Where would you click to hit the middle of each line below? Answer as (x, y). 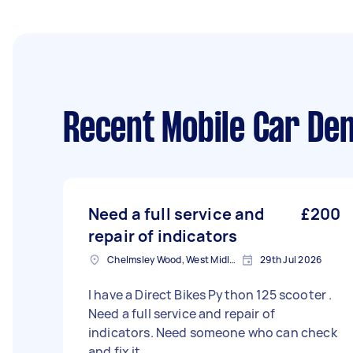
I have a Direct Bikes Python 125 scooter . (210, 295)
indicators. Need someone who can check (213, 333)
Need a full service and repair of (182, 314)
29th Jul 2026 (291, 260)
